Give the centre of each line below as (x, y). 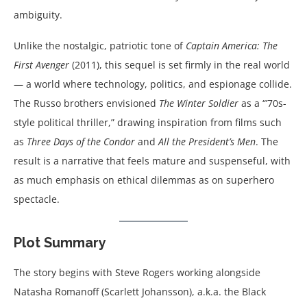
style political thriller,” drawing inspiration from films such (148, 122)
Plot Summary (60, 242)
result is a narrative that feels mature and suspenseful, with (152, 160)
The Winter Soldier (199, 103)
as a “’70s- (262, 103)
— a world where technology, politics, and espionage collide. (153, 84)
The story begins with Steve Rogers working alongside (137, 272)
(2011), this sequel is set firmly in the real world (180, 64)
